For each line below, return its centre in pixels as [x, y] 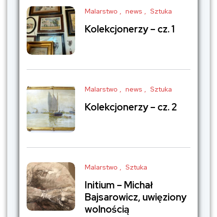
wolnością [107, 209]
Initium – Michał [119, 185]
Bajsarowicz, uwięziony [136, 197]
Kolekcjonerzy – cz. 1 [130, 29]
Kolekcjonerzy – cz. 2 [131, 107]
